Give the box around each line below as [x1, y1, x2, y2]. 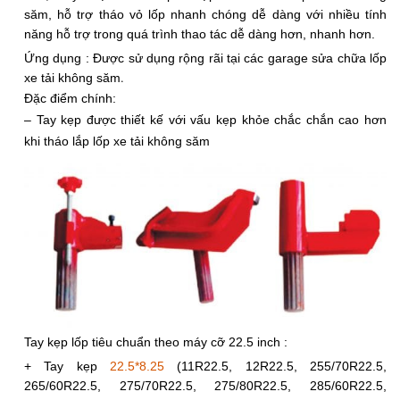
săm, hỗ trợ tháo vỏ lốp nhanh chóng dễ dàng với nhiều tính [24, 7, 387, 21]
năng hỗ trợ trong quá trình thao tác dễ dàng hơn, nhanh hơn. [24, 27, 375, 41]
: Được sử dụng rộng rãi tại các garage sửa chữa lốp [81, 51, 387, 65]
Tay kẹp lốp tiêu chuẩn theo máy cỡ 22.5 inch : [24, 335, 287, 349]
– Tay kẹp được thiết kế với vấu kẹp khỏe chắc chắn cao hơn [24, 112, 387, 127]
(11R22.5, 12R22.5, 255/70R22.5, [164, 359, 387, 373]
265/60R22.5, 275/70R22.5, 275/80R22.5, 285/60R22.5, [24, 379, 387, 393]
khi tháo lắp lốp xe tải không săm [24, 134, 210, 148]
